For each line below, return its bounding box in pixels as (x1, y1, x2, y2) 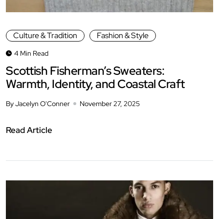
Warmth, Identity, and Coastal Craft (6, 76, 185, 91)
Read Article (6, 124, 52, 135)
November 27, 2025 (80, 99, 140, 108)
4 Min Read (14, 48, 48, 58)
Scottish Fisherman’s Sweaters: (6, 63, 164, 78)
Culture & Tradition (13, 30, 77, 41)
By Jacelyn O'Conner (6, 99, 70, 108)
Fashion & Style (97, 30, 149, 41)
